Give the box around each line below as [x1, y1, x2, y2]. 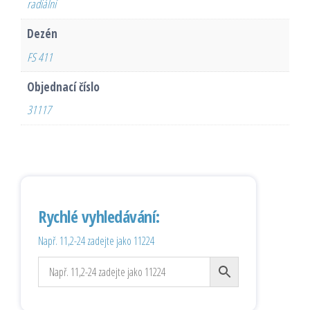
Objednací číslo [26, 78, 100, 95]
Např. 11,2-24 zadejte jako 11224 [38, 233, 154, 249]
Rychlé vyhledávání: [38, 205, 160, 228]
